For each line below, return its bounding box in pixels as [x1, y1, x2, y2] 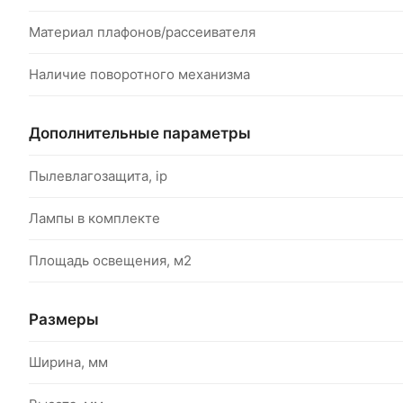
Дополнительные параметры [29, 123, 251, 142]
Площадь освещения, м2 [29, 252, 192, 269]
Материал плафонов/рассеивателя [29, 23, 255, 40]
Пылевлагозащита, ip [29, 167, 167, 184]
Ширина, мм [29, 354, 108, 371]
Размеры [29, 309, 99, 328]
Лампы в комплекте [29, 210, 160, 227]
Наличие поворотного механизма [29, 66, 250, 83]
